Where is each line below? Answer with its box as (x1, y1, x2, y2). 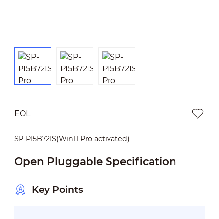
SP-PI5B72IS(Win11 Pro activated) (14, 134, 130, 143)
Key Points (31, 184, 83, 196)
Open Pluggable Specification (14, 154, 176, 168)
